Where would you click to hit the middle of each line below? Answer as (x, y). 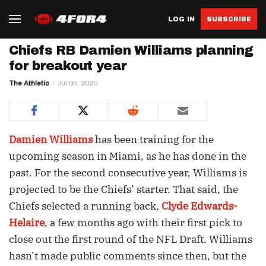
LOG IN (181, 19)
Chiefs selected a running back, (85, 206)
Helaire (27, 223)
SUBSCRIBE (229, 19)
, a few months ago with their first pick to (143, 223)
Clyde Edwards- (199, 206)
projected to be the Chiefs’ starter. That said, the (123, 189)
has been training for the (153, 140)
